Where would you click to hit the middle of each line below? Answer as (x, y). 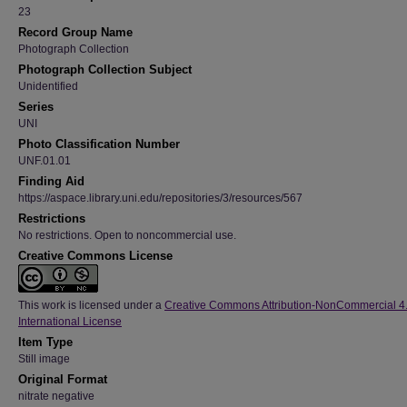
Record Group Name (75, 32)
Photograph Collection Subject (105, 69)
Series (36, 107)
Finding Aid (51, 181)
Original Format (63, 379)
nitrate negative (56, 396)
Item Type (45, 342)
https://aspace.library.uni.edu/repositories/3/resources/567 (160, 198)
